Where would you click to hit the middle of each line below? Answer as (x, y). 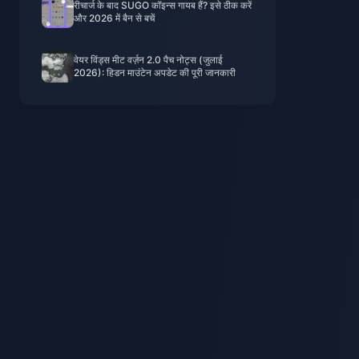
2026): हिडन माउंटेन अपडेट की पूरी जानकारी (155, 73)
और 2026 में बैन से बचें (114, 18)
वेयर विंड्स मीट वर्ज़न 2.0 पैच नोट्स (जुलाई (148, 60)
